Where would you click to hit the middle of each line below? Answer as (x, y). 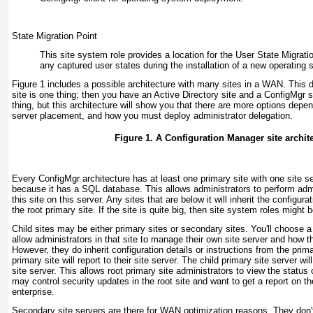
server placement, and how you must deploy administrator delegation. (152, 116)
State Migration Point (54, 36)
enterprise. (33, 292)
